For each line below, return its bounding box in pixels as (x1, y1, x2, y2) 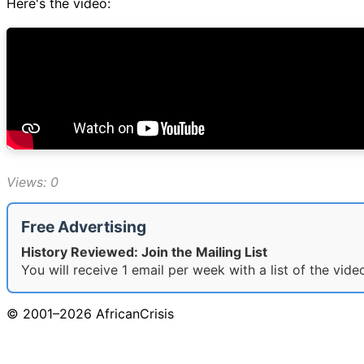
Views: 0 (6, 173, 58, 190)
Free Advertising (21, 216, 146, 236)
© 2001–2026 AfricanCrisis (6, 305, 174, 322)
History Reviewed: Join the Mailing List (21, 243, 267, 260)
